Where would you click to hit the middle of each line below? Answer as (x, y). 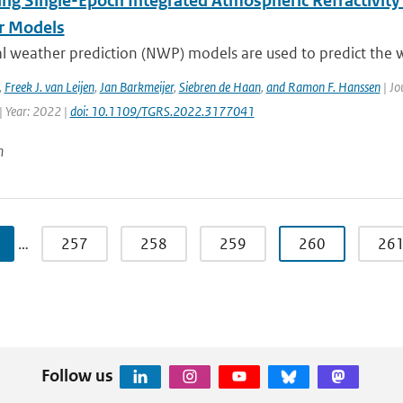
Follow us (77, 375)
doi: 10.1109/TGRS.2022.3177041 (162, 111)
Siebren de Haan (219, 87)
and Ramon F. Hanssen (323, 87)
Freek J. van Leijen (49, 87)
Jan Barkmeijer (136, 87)
